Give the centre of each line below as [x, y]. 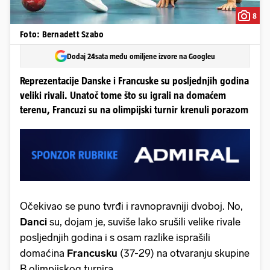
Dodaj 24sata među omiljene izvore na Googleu [141, 56]
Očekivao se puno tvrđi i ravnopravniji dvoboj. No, [131, 206]
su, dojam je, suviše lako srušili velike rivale [145, 221]
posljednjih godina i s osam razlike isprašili [115, 237]
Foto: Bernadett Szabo [62, 34]
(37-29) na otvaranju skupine [185, 253]
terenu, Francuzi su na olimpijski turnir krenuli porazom [134, 110]
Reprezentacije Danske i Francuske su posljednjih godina [134, 81]
